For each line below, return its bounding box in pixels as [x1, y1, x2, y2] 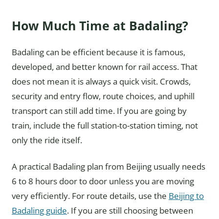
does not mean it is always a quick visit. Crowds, [12, 76, 191, 88]
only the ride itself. [12, 134, 82, 146]
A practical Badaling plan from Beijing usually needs [12, 161, 205, 173]
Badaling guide [12, 205, 67, 217]
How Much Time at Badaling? [12, 17, 188, 34]
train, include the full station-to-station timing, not [12, 120, 198, 131]
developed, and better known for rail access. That [12, 61, 197, 73]
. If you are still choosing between [67, 205, 193, 217]
